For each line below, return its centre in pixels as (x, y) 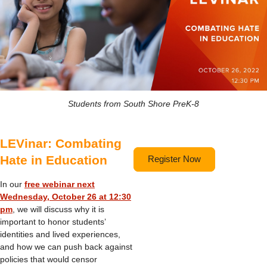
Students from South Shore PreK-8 (133, 103)
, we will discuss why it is (58, 209)
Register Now (174, 159)
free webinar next (60, 184)
